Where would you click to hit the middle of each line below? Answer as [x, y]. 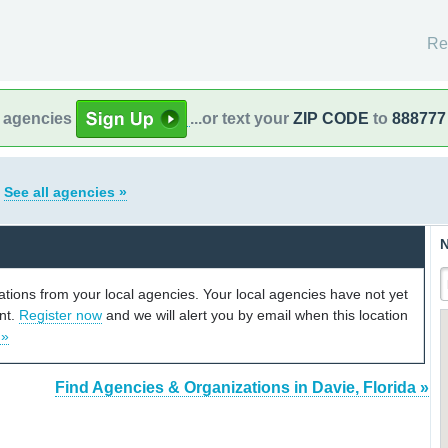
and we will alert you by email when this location [255, 314]
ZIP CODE [331, 118]
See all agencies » [65, 192]
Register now [60, 314]
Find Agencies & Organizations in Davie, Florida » [242, 388]
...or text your [241, 118]
